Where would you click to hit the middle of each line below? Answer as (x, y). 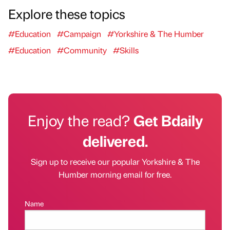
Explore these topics (67, 13)
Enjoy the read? (80, 120)
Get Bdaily (168, 120)
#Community (82, 50)
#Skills (126, 50)
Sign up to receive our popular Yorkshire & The (115, 161)
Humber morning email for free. (115, 174)
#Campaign (79, 33)
